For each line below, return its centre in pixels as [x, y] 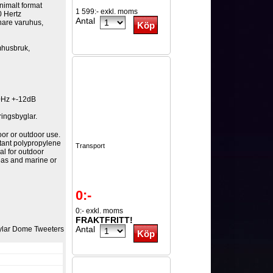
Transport [90, 146]
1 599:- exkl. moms [107, 12]
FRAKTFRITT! [105, 220]
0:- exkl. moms [100, 211]
